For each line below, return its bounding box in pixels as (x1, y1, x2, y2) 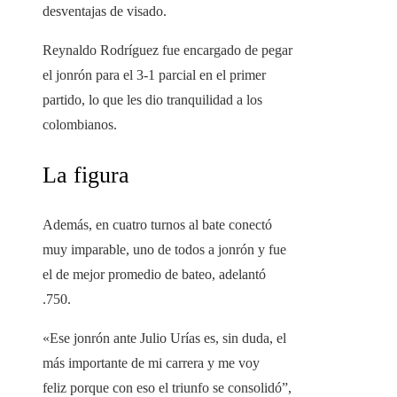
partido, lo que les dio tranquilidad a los (43, 92, 262, 108)
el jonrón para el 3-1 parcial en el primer (43, 67, 266, 83)
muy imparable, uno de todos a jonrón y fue (43, 242, 286, 258)
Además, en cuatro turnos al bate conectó (43, 217, 272, 233)
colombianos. (43, 117, 117, 133)
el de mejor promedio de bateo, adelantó (43, 267, 266, 283)
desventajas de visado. (43, 4, 167, 19)
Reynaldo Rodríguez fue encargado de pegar (43, 43, 292, 58)
